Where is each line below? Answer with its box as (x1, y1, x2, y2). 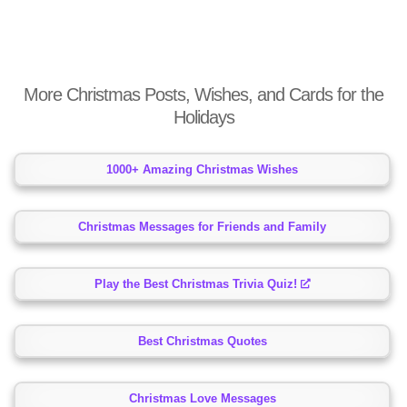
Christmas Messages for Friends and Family (78, 220, 326, 234)
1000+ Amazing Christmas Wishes (106, 163, 298, 177)
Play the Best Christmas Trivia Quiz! (94, 277, 298, 292)
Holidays (173, 107, 234, 128)
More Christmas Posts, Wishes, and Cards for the (24, 84, 383, 105)
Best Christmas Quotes (137, 334, 267, 349)
